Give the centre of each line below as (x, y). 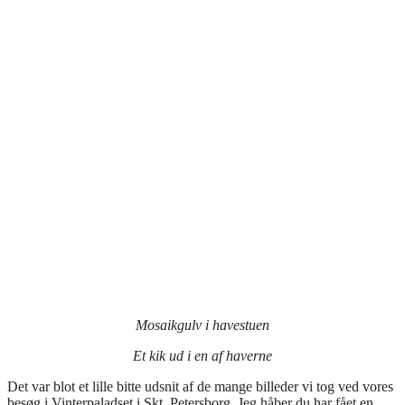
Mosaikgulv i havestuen (202, 325)
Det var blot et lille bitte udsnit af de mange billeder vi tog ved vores (200, 386)
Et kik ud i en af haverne (202, 355)
